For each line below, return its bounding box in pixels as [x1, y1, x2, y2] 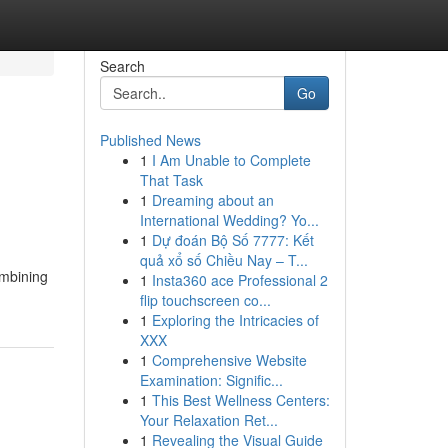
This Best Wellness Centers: [151, 390, 330, 410]
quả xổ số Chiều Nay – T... [139, 250, 308, 270]
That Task [139, 170, 203, 190]
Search [99, 56, 145, 76]
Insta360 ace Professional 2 [151, 270, 328, 290]
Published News [99, 130, 201, 150]
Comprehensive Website [151, 350, 307, 370]
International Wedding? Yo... [139, 210, 319, 230]
